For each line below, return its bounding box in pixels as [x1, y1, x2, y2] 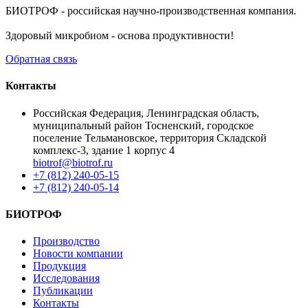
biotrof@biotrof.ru [33, 156, 113, 168]
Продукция [33, 260, 86, 272]
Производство [33, 235, 100, 247]
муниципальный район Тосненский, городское [33, 119, 254, 131]
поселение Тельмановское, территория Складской [33, 131, 267, 144]
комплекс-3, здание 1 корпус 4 [33, 144, 175, 156]
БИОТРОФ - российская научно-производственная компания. [5, 5, 296, 17]
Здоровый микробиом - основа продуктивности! [5, 30, 234, 42]
